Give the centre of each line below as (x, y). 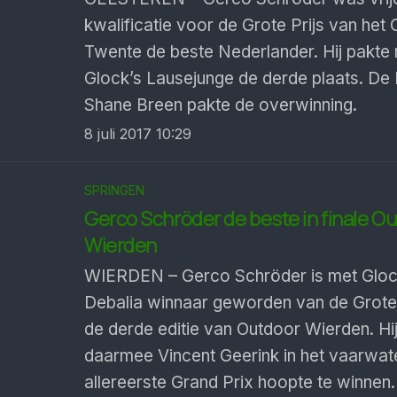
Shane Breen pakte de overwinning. (221, 105)
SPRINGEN (114, 190)
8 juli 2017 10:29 (138, 134)
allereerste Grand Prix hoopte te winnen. (240, 382)
